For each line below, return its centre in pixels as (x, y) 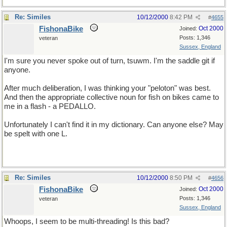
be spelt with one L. (36, 134)
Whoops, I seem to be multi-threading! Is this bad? (87, 221)
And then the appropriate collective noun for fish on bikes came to (111, 97)
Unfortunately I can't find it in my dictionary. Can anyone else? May (114, 125)
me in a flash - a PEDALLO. (50, 106)
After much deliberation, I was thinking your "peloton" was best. (107, 88)
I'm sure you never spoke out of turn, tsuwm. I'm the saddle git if (109, 61)
